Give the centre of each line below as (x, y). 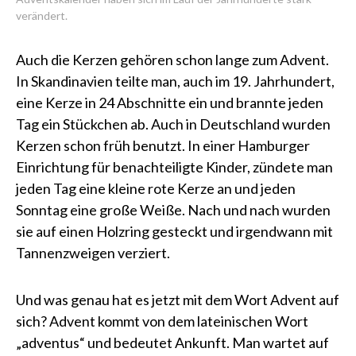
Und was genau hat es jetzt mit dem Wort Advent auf (178, 300)
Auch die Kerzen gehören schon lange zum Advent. (172, 60)
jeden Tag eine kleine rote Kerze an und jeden (156, 189)
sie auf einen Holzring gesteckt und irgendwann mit (174, 232)
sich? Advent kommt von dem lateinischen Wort (162, 321)
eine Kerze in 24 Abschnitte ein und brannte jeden (170, 103)
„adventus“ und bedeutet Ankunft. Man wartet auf (172, 343)
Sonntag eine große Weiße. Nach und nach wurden (173, 210)
